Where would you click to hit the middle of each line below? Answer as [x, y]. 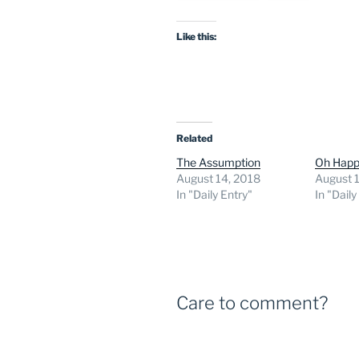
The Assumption [218, 163]
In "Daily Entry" [214, 195]
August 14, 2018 [218, 179]
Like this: [196, 37]
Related [194, 139]
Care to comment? [252, 303]
